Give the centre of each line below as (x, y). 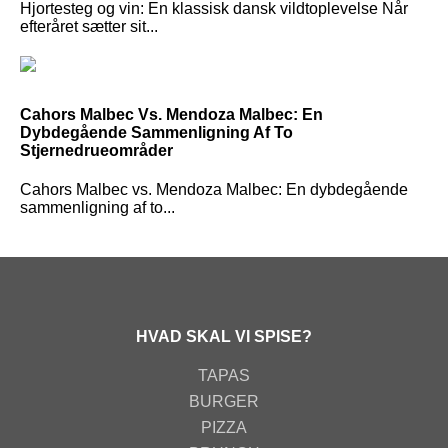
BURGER (224, 402)
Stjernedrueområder (96, 150)
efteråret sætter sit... (89, 26)
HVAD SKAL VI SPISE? (224, 337)
